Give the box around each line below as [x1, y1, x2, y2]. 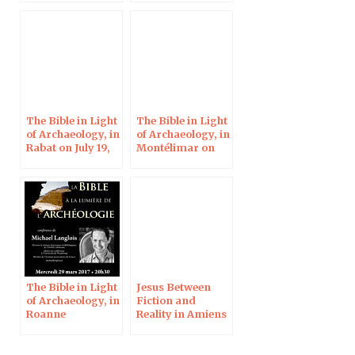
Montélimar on [136, 140, 215, 154]
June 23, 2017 [136, 154, 203, 167]
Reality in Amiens [136, 307, 227, 320]
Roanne [26, 307, 66, 320]
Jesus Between [136, 280, 211, 293]
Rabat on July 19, [26, 140, 110, 154]
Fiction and [136, 293, 196, 307]
